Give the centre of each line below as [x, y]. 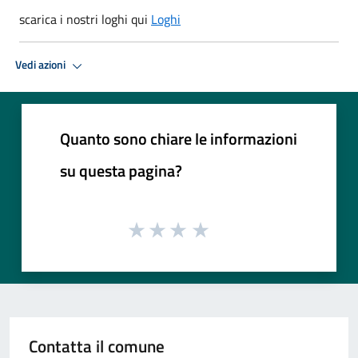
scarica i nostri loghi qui [85, 19]
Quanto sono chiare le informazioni [179, 138]
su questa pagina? [121, 170]
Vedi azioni [42, 65]
